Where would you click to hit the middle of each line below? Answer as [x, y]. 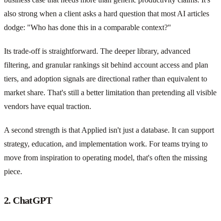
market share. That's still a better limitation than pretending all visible [110, 92]
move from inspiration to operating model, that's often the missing [106, 157]
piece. [13, 171]
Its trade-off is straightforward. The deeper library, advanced [97, 51]
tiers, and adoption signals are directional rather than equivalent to [106, 78]
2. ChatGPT [28, 200]
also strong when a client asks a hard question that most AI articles [107, 13]
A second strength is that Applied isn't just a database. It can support [109, 130]
